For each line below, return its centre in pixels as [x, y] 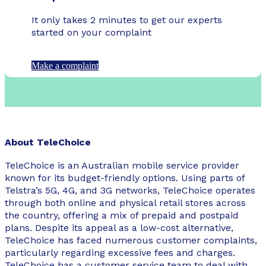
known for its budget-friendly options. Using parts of [125, 178]
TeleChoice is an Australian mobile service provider [122, 166]
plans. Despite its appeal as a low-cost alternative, [119, 228]
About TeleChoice [48, 142]
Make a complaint [65, 66]
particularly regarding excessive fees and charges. [120, 253]
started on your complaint [91, 33]
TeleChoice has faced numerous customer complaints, [131, 240]
